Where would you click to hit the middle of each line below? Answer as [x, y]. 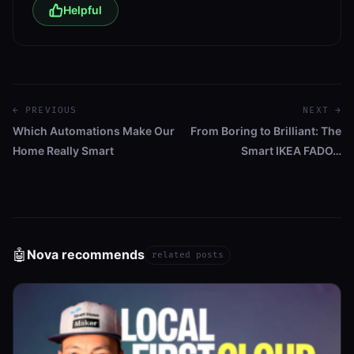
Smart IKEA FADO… [291, 150]
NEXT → [322, 110]
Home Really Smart [63, 150]
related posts [188, 254]
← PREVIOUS [45, 110]
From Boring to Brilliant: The [266, 130]
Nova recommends [86, 255]
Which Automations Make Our [94, 130]
